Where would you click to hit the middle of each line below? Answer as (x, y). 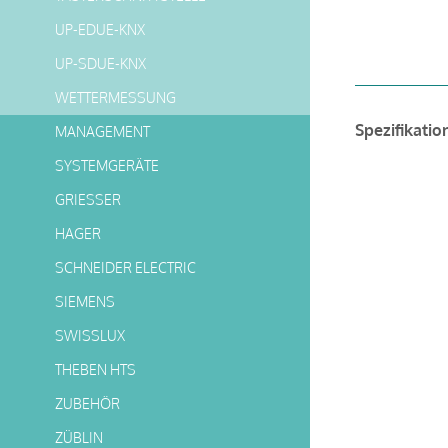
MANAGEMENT (102, 131)
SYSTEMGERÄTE (107, 165)
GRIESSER (88, 199)
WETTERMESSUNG (115, 97)
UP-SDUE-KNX (100, 63)
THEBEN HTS (95, 369)
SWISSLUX (90, 335)
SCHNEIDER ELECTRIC (125, 267)
